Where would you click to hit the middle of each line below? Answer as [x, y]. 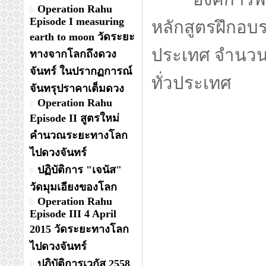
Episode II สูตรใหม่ [75, 118]
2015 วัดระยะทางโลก [79, 229]
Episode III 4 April [73, 214]
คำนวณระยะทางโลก [79, 135]
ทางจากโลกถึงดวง [73, 54]
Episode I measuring [77, 21]
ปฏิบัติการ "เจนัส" [80, 170]
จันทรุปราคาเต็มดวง [77, 88]
